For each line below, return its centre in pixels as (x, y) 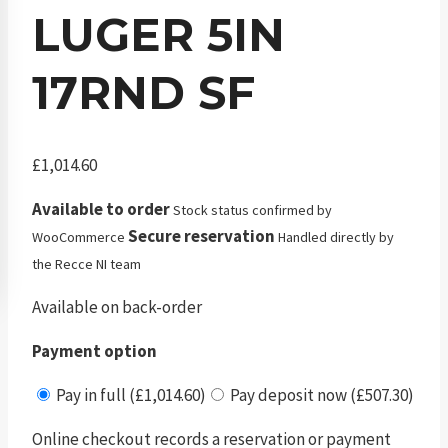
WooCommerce (78, 237)
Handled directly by (336, 237)
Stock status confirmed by (252, 210)
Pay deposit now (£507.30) (320, 395)
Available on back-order (117, 307)
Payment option (94, 351)
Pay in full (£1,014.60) (129, 395)
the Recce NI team (86, 264)
